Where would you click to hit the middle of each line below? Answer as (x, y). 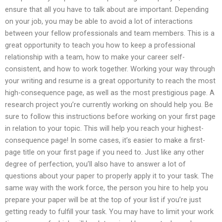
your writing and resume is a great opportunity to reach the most (110, 81)
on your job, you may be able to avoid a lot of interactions (99, 21)
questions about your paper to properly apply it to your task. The (109, 176)
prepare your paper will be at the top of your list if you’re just (103, 199)
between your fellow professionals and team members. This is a (110, 33)
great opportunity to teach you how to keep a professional (100, 45)
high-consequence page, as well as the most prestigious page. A (110, 92)
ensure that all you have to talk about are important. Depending (107, 9)
